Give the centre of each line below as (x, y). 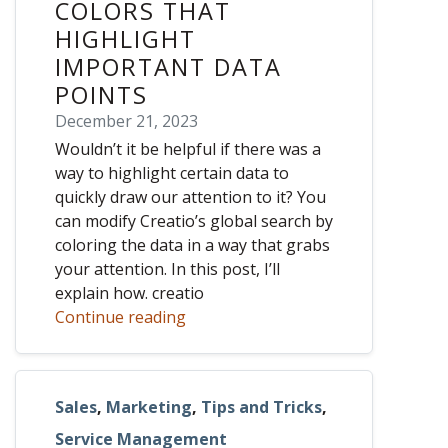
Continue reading (120, 317)
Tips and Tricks (261, 407)
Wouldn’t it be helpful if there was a (188, 149)
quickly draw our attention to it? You (190, 197)
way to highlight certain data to (172, 173)
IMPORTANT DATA (168, 67)
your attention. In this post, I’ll (167, 269)
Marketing (149, 407)
